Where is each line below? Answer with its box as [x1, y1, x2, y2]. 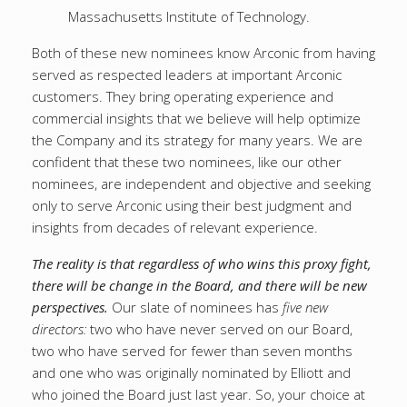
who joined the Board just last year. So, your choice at [32, 385, 365, 403]
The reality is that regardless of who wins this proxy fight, [32, 254, 372, 273]
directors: [32, 320, 86, 338]
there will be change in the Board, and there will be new [32, 276, 367, 294]
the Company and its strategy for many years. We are [32, 131, 362, 149]
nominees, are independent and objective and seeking [32, 174, 371, 193]
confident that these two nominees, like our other [32, 153, 342, 171]
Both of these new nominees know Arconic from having [32, 44, 375, 62]
